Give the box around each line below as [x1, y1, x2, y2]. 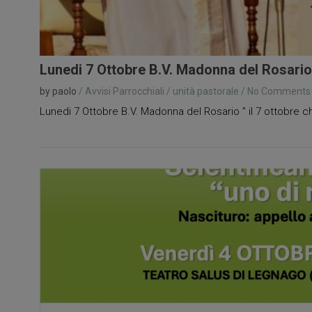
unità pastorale [173, 85, 239, 97]
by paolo [40, 85, 77, 97]
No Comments [247, 85, 311, 97]
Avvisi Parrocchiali [85, 85, 164, 97]
